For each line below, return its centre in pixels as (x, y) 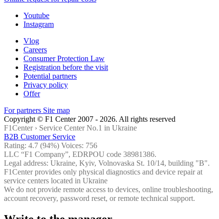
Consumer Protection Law (64, 59)
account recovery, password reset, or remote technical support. (99, 198)
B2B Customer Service (40, 137)
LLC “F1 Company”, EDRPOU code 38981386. (80, 154)
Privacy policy (46, 85)
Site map (56, 110)
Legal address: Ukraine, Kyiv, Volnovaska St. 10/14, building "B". (107, 163)
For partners (23, 110)
